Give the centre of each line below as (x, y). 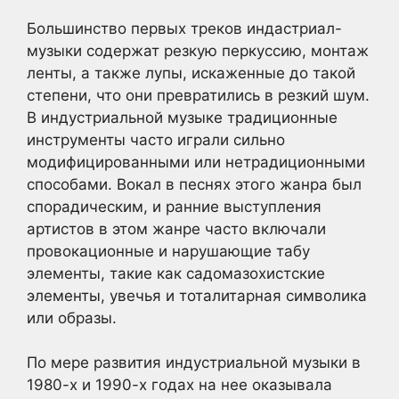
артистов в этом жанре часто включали (176, 228)
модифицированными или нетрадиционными (196, 162)
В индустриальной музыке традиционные (182, 117)
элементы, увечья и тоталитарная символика (197, 295)
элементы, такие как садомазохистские (176, 273)
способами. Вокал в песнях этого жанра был (194, 184)
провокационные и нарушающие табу (168, 251)
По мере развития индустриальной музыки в (194, 362)
